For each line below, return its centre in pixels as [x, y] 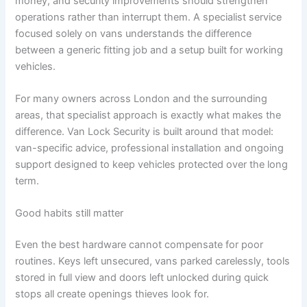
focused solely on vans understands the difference [134, 33]
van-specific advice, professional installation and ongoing [150, 148]
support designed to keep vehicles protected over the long [152, 165]
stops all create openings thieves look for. [112, 294]
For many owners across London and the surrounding [142, 99]
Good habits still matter [70, 213]
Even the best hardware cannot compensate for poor [139, 245]
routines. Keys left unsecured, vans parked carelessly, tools [153, 261]
